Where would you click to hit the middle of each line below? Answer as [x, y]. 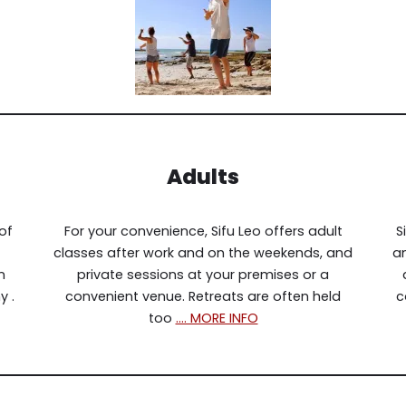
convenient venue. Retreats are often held [203, 297]
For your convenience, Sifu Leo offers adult [203, 232]
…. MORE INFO [217, 319]
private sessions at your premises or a [203, 275]
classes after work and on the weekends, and [203, 253]
